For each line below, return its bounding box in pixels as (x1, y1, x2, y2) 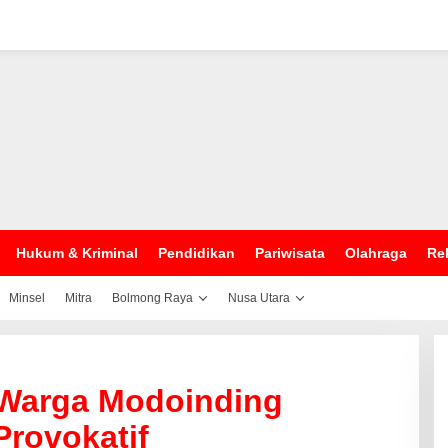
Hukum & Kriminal (16, 245, 138, 261)
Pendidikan (158, 245, 235, 261)
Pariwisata (255, 245, 325, 261)
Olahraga (345, 245, 407, 261)
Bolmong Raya (112, 291, 193, 305)
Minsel (9, 291, 45, 305)
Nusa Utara (228, 291, 290, 305)
